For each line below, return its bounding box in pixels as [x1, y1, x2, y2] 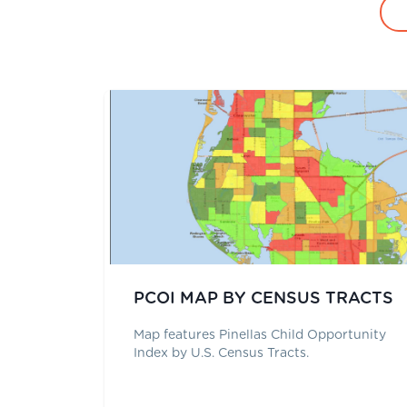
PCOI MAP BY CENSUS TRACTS [134, 290, 393, 307]
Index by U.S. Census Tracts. [134, 346, 309, 360]
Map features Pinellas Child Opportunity [134, 328, 386, 342]
